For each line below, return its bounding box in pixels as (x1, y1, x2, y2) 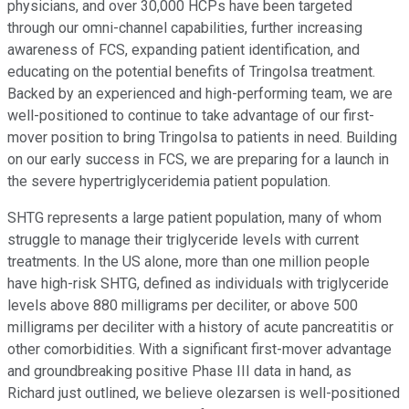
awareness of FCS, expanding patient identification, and (7, 40, 360, 58)
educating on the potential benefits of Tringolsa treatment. (7, 62, 375, 80)
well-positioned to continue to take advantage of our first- (7, 106, 374, 124)
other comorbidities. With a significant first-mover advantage (7, 340, 392, 358)
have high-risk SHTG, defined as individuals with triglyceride (7, 274, 389, 292)
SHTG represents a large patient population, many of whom (7, 208, 382, 226)
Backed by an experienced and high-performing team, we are (7, 84, 393, 102)
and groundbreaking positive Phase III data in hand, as (7, 362, 351, 380)
